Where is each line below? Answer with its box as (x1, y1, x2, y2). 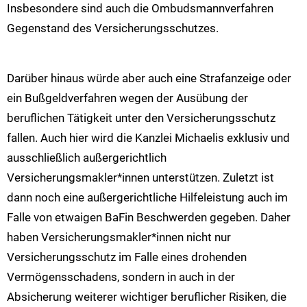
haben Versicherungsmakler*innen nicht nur (7, 230, 231, 245)
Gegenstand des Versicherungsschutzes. (7, 21, 219, 36)
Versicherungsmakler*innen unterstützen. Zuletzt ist (7, 171, 274, 185)
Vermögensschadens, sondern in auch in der (7, 270, 235, 284)
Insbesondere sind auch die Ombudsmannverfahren (7, 1, 273, 16)
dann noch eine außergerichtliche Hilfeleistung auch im (7, 191, 288, 205)
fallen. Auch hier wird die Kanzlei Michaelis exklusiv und (7, 131, 290, 145)
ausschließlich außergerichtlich (7, 151, 167, 165)
